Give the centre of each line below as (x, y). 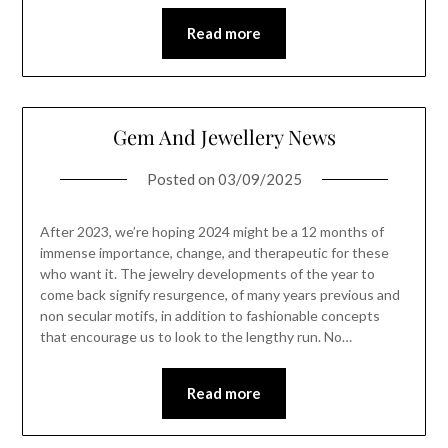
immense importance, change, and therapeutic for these (214, 252)
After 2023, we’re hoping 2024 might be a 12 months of (211, 231)
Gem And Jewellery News (224, 136)
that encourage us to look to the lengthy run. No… (195, 336)
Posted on (182, 178)
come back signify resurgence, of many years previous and (219, 294)
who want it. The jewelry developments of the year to (207, 273)
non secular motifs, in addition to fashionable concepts (209, 315)
